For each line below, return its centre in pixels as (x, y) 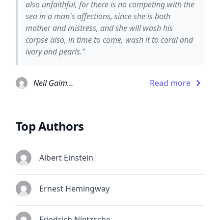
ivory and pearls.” (55, 51)
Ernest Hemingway (74, 188)
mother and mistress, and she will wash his (99, 28)
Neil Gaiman (70, 83)
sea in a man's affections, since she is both (98, 16)
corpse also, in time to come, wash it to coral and (109, 40)
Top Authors (50, 126)
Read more (170, 83)
